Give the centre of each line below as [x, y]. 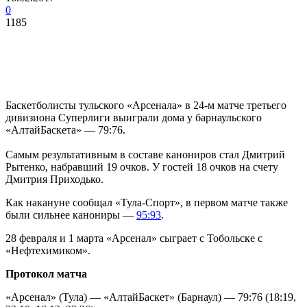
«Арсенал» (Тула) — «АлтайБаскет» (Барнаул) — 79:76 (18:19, [151, 297]
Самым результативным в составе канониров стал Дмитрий [145, 154]
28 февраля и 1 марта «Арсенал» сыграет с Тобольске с [134, 238]
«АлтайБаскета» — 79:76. [65, 130]
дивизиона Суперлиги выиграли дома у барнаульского [134, 117]
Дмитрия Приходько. [54, 179]
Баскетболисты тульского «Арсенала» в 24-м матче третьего [146, 105]
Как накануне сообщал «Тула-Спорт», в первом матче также [147, 202]
